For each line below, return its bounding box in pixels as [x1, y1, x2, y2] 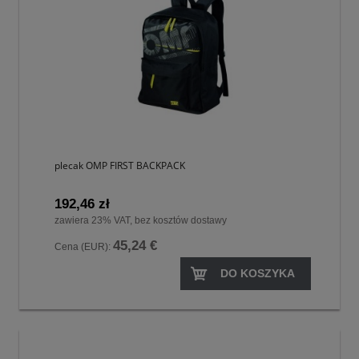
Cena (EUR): [54, 241, 113, 253]
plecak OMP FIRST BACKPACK [54, 159, 185, 173]
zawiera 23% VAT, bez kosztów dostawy [54, 215, 227, 227]
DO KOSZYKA [220, 266, 295, 280]
